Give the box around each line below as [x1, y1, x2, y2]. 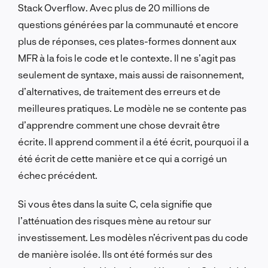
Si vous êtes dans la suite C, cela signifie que [18, 197, 212, 209]
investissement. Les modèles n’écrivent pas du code [18, 231, 248, 243]
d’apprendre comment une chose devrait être [18, 118, 220, 130]
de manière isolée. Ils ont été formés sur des [18, 248, 212, 260]
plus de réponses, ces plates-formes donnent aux [18, 35, 236, 47]
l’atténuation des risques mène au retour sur [18, 214, 211, 226]
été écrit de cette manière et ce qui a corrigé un [18, 152, 227, 164]
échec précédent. [18, 169, 98, 181]
